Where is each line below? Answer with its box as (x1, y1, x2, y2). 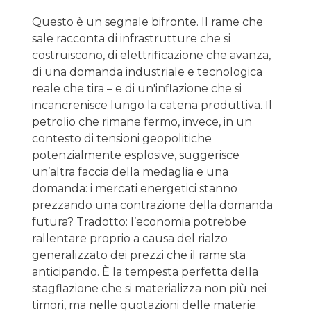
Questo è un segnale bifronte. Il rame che (32, 15, 263, 28)
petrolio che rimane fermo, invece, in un (32, 115, 252, 128)
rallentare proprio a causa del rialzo (32, 231, 228, 245)
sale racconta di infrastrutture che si (32, 31, 230, 45)
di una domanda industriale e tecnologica (32, 65, 262, 78)
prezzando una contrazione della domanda (32, 198, 273, 212)
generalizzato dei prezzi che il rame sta (32, 248, 246, 262)
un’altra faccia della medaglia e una (32, 165, 228, 178)
